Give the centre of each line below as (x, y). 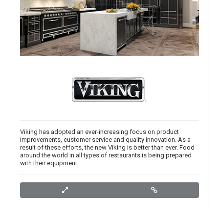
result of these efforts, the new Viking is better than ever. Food (107, 148)
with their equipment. (49, 163)
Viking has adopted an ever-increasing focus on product (99, 132)
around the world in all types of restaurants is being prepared (106, 155)
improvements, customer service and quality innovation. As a (105, 140)
